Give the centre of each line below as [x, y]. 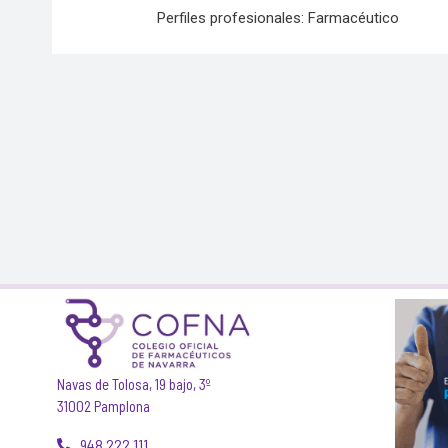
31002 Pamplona [103, 405]
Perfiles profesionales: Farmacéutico [278, 17]
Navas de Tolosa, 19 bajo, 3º [133, 383]
